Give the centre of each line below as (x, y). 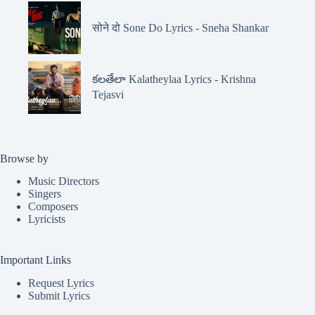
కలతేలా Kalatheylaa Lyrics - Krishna (174, 79)
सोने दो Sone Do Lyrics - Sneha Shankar (180, 27)
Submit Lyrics (59, 296)
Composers (53, 207)
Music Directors (64, 181)
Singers (45, 194)
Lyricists (47, 219)
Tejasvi (108, 95)
